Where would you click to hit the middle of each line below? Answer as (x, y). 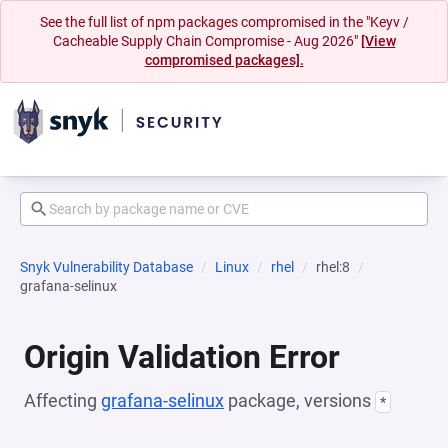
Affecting (62, 400)
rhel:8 (333, 267)
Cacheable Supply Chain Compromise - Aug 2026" (206, 41)
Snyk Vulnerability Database (106, 267)
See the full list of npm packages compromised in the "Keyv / (224, 22)
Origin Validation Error (182, 357)
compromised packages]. (224, 60)
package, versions (299, 400)
